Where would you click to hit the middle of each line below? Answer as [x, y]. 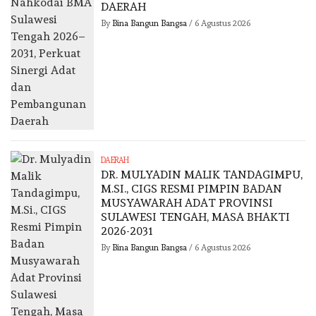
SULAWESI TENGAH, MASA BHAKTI [196, 217]
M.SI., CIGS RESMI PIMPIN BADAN [192, 189]
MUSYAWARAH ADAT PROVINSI [187, 203]
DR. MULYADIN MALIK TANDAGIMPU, [202, 175]
